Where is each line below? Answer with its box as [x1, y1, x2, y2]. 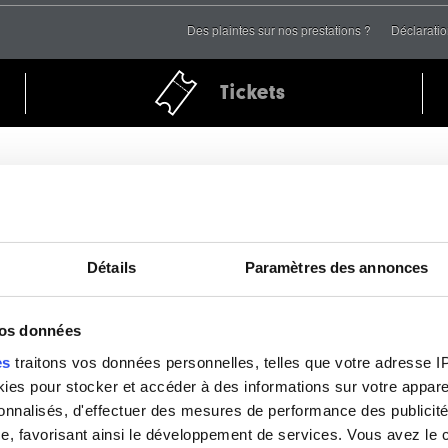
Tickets [220, 82, 286, 104]
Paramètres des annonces [244, 258, 429, 276]
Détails [87, 258, 136, 276]
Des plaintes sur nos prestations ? [187, 21, 371, 39]
